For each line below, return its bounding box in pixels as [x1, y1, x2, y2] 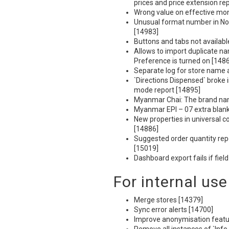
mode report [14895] [134, 86, 200, 94]
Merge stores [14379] [134, 196, 203, 204]
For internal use [113, 173, 227, 191]
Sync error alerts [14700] [134, 205, 213, 214]
